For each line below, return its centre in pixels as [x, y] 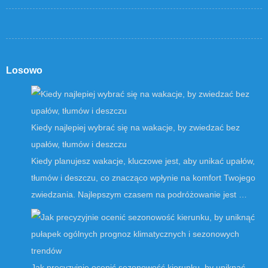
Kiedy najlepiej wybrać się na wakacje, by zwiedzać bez [135, 128]
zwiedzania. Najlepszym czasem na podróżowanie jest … [139, 195]
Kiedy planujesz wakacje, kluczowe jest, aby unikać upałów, [143, 161]
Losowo [24, 71]
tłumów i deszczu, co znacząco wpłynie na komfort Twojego [143, 178]
